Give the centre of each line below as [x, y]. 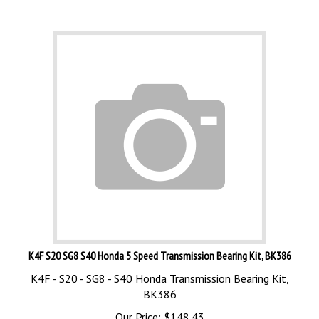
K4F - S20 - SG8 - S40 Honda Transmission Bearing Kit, [159, 272]
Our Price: [138, 310]
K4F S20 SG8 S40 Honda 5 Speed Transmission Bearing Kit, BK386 [159, 249]
